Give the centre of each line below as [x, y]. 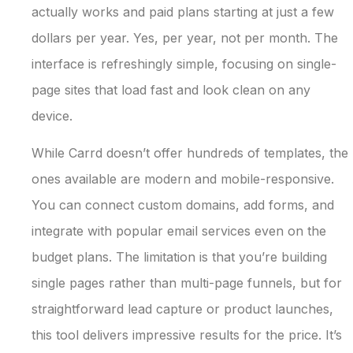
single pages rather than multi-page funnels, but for [187, 282]
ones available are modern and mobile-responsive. [183, 178]
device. [52, 115]
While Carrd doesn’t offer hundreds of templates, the [190, 152]
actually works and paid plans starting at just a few [183, 11]
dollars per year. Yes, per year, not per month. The [185, 37]
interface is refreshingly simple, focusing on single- [184, 63]
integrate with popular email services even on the [179, 230]
